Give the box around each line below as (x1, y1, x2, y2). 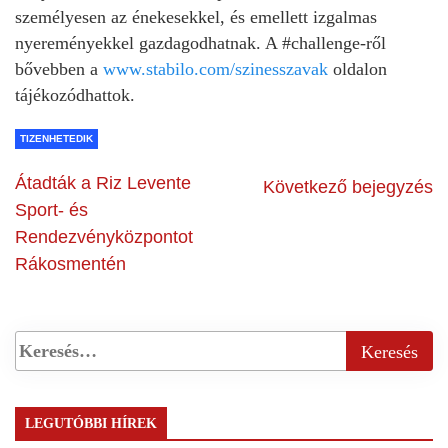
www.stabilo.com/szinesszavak (103, 59, 328, 80)
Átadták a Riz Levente (15, 173, 191, 194)
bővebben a (15, 59, 103, 80)
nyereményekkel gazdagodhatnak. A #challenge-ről (15, 33, 386, 54)
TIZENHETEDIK (20, 133, 93, 145)
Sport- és (15, 200, 88, 221)
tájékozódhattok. (15, 85, 135, 106)
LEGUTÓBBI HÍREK (25, 416, 157, 432)
